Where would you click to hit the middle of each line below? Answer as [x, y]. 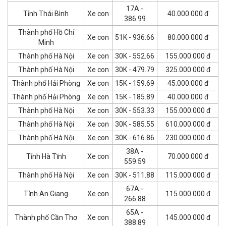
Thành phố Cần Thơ [46, 217]
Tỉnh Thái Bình [46, 13]
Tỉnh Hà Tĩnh [46, 156]
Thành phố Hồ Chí [46, 32]
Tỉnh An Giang [46, 193]
